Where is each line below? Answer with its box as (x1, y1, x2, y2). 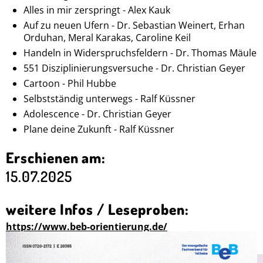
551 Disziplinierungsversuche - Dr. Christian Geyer (23, 62, 245, 75)
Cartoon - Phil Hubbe (23, 77, 116, 90)
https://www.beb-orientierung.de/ (6, 220, 167, 233)
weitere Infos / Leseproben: (6, 200, 189, 218)
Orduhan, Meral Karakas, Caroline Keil (23, 31, 191, 44)
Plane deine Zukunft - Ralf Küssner (23, 123, 174, 136)
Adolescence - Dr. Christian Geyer (23, 107, 171, 120)
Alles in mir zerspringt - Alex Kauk (23, 4, 170, 16)
